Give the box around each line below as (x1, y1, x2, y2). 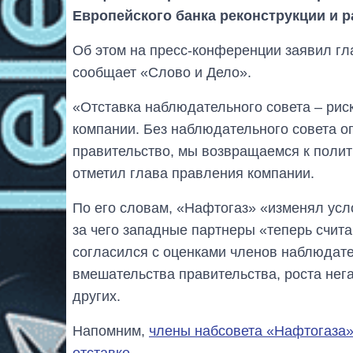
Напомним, (72, 322, 149, 339)
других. (72, 288, 121, 304)
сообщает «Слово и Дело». (72, 64, 251, 80)
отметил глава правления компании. (72, 165, 314, 181)
